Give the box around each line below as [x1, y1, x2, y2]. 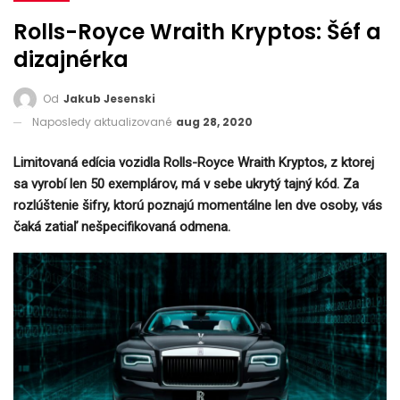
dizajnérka [13, 45, 129, 74]
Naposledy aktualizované [32, 113, 174, 129]
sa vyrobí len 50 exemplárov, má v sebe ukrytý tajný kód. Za [13, 175, 359, 192]
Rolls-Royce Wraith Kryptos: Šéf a [13, 17, 381, 46]
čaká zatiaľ [13, 218, 81, 235]
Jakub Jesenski [63, 90, 155, 106]
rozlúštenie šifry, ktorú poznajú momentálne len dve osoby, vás [13, 196, 382, 213]
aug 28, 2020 [176, 113, 253, 129]
